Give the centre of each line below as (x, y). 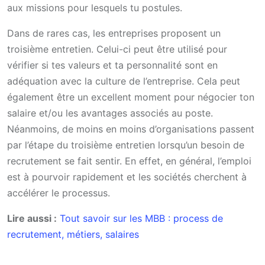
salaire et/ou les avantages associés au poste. (110, 113)
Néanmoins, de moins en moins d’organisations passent (131, 129)
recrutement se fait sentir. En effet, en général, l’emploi (129, 161)
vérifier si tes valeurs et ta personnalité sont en (112, 65)
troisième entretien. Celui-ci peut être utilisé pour (117, 49)
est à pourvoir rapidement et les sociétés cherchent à (127, 177)
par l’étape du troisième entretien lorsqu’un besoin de (126, 145)
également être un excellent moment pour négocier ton (131, 97)
